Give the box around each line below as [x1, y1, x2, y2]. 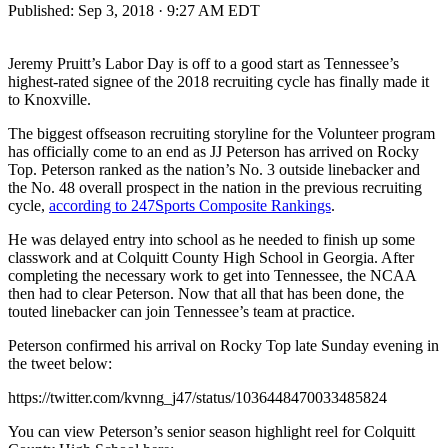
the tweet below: [8, 354, 112, 372]
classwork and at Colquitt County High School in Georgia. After [8, 248, 414, 266]
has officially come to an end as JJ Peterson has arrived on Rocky [8, 142, 419, 160]
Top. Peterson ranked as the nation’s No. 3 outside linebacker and [8, 160, 420, 178]
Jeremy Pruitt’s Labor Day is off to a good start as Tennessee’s [8, 54, 399, 72]
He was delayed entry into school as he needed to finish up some [8, 230, 415, 248]
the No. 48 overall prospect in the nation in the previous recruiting [8, 178, 422, 196]
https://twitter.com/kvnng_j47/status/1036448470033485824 [8, 388, 387, 406]
